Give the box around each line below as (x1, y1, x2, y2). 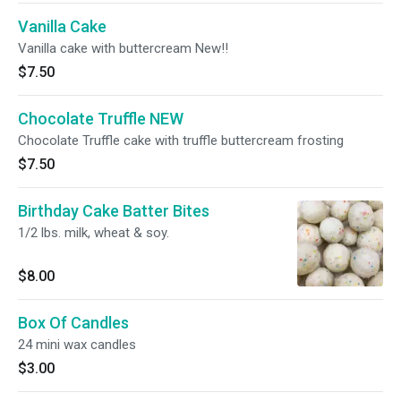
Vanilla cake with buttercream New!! (18, 40, 228, 56)
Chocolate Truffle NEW (18, 109, 183, 128)
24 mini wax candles (18, 337, 136, 353)
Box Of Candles (18, 313, 129, 332)
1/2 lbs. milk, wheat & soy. (18, 225, 169, 241)
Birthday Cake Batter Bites (18, 201, 209, 220)
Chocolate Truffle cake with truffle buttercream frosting (18, 132, 344, 149)
